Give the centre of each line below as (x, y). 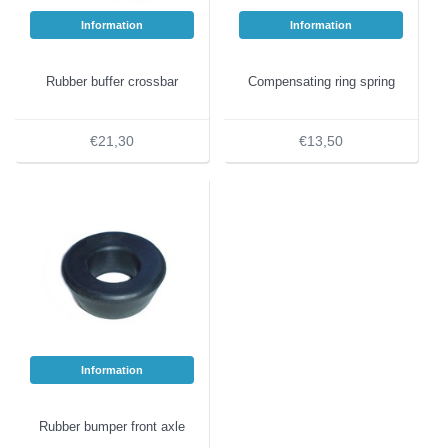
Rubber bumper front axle (112, 426)
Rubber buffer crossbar (112, 81)
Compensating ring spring (321, 81)
